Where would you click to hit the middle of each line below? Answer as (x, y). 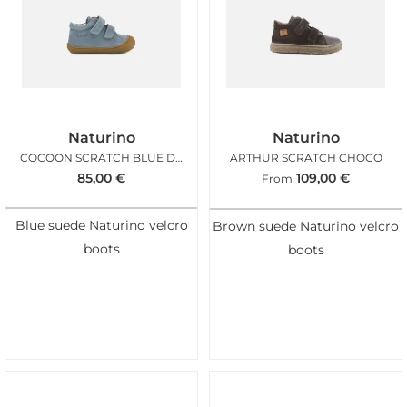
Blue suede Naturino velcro (101, 225)
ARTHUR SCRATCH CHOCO (306, 158)
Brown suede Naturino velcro (306, 226)
